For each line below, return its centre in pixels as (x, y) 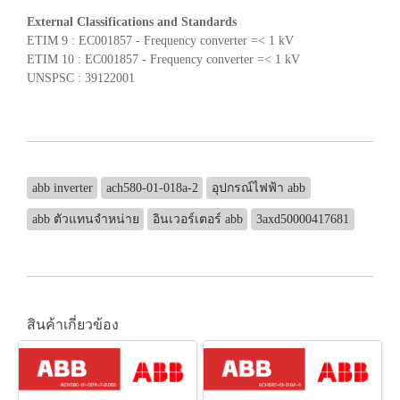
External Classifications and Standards (132, 21)
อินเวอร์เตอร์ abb (197, 219)
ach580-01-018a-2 (152, 187)
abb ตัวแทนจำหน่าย (85, 219)
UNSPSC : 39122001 (81, 78)
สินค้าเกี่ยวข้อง (73, 324)
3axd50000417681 (302, 219)
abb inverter (62, 187)
